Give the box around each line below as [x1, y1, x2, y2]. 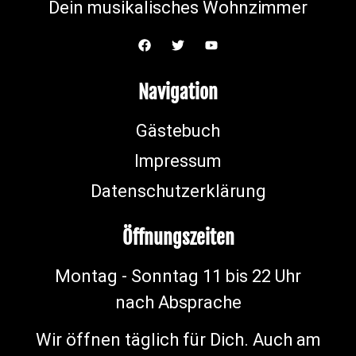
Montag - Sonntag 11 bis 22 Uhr [55, 265, 301, 286]
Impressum [134, 150, 222, 171]
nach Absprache [114, 292, 242, 312]
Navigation [138, 79, 218, 104]
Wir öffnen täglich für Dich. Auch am [35, 329, 321, 350]
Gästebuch [136, 120, 220, 141]
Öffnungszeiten [122, 225, 234, 250]
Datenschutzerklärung [90, 180, 266, 201]
